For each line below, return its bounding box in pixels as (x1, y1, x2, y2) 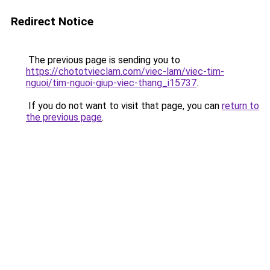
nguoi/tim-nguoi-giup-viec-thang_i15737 (26, 77, 196, 89)
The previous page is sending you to (26, 54, 180, 66)
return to (222, 100, 259, 111)
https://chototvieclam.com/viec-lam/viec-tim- (26, 66, 224, 77)
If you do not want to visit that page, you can (26, 100, 222, 111)
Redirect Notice (11, 14, 93, 28)
